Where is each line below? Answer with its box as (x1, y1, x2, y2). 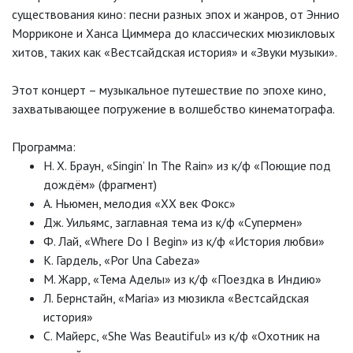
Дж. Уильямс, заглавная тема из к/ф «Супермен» (43, 214, 303, 231)
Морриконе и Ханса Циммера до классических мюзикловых (12, 25, 335, 42)
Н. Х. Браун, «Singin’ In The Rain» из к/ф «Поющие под (43, 158, 331, 174)
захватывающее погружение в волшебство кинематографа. (12, 101, 335, 117)
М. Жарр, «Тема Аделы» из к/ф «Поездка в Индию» (43, 271, 321, 288)
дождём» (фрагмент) (43, 176, 157, 193)
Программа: (12, 139, 76, 155)
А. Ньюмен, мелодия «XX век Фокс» (43, 195, 236, 212)
